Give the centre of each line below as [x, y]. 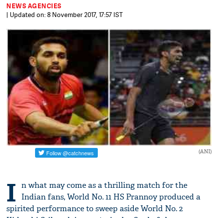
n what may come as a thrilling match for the [105, 185]
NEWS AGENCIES [34, 6]
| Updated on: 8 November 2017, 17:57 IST [65, 15]
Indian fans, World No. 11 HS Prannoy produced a [111, 197]
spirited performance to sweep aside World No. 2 [95, 209]
